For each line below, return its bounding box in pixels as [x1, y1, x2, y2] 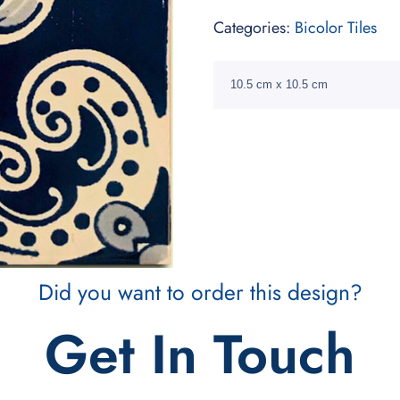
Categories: [213, 15, 295, 39]
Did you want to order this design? [37, 275, 362, 308]
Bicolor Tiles [295, 15, 377, 39]
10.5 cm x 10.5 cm [230, 77, 328, 91]
